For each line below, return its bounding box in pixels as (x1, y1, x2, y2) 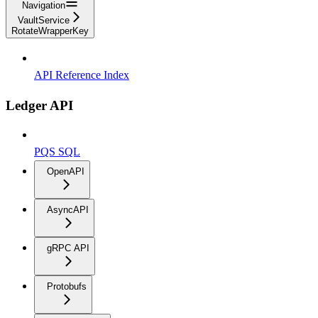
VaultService (18, 14, 70, 26)
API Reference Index (34, 68, 129, 81)
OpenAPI (47, 166, 84, 177)
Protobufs (47, 281, 87, 292)
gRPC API (47, 243, 89, 254)
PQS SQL (34, 146, 80, 158)
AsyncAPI (47, 204, 89, 216)
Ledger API (6, 97, 73, 113)
